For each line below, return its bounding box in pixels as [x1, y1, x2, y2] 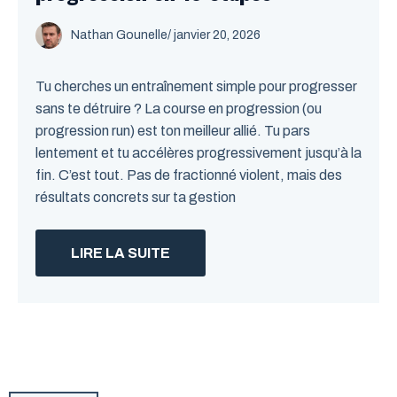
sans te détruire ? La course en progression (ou [35, 101, 322, 116]
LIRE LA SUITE [71, 245, 170, 261]
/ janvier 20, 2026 [167, 28, 261, 42]
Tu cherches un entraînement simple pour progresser [35, 79, 357, 94]
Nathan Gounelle [71, 28, 167, 42]
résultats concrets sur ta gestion [35, 190, 236, 205]
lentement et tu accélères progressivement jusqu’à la [35, 145, 362, 160]
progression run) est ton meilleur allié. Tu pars [35, 123, 310, 138]
